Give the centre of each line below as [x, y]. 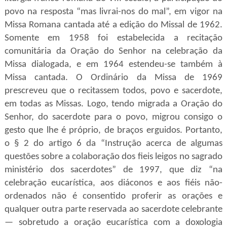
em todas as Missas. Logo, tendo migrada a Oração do [113, 104]
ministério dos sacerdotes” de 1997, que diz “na [113, 170]
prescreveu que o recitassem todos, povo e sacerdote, [113, 91]
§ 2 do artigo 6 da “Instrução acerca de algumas [119, 144]
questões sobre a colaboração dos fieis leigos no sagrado [113, 157]
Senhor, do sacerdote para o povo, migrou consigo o [113, 117]
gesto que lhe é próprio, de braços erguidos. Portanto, [113, 130]
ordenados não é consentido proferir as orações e [113, 196]
